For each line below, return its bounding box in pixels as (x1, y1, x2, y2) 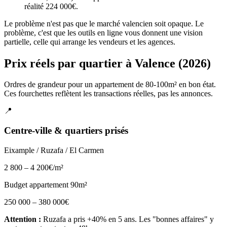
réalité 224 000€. (24, 2, 78, 11)
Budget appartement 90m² (4, 180, 87, 189)
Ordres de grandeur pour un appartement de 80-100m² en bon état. (4, 80, 216, 89)
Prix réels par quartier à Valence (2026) (4, 56, 211, 70)
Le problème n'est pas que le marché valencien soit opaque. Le (4, 19, 204, 28)
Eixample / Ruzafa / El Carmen (4, 145, 104, 155)
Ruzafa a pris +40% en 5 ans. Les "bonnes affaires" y (41, 214, 214, 223)
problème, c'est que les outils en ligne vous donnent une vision (4, 28, 203, 37)
